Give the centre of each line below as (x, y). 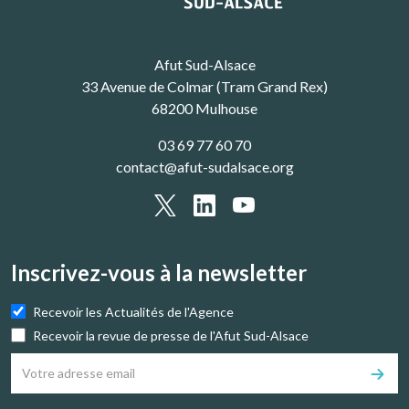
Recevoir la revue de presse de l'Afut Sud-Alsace (171, 335)
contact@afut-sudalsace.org (204, 167)
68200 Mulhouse (204, 109)
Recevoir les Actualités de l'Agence (133, 311)
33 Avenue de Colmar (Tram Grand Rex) (204, 87)
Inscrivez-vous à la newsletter (159, 272)
